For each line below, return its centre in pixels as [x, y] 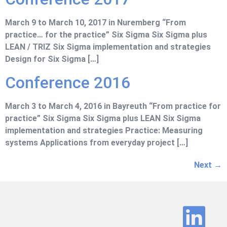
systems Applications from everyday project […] [97, 142]
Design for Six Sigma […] [52, 59]
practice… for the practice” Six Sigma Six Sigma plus [106, 35]
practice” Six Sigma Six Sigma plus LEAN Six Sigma [103, 118]
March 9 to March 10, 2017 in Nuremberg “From [96, 23]
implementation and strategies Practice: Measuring [104, 130]
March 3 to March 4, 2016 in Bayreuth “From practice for [113, 106]
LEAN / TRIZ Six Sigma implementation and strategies [108, 47]
